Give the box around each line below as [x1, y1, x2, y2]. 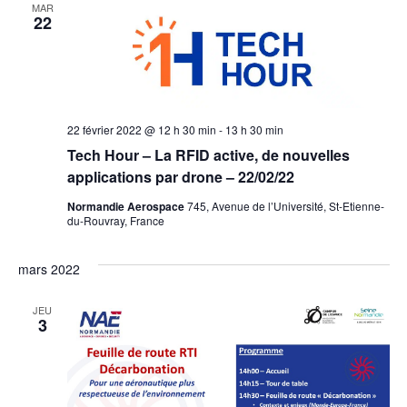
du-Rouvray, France [66, 212, 164, 228]
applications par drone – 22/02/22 [66, 165, 294, 187]
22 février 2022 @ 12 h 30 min [66, 121, 216, 137]
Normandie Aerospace [66, 197, 187, 214]
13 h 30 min [224, 121, 283, 137]
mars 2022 [17, 259, 80, 278]
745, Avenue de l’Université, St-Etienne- [186, 197, 384, 213]
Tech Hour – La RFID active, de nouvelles [66, 144, 350, 165]
